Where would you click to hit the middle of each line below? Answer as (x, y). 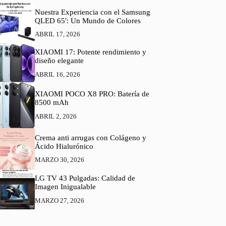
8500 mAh (51, 103)
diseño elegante (59, 60)
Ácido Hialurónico (64, 146)
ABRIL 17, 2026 (57, 34)
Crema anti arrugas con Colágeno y (90, 137)
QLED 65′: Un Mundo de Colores (88, 20)
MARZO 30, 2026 (59, 160)
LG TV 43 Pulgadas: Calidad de (85, 178)
